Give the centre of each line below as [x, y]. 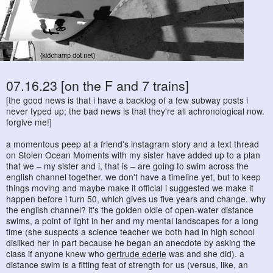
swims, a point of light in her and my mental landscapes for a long [132, 221]
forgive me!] [29, 122]
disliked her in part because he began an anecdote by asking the [131, 243]
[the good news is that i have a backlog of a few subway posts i [127, 100]
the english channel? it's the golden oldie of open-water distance [130, 210]
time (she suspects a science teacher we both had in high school [130, 232]
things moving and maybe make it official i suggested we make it [130, 188]
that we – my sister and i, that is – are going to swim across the [127, 166]
